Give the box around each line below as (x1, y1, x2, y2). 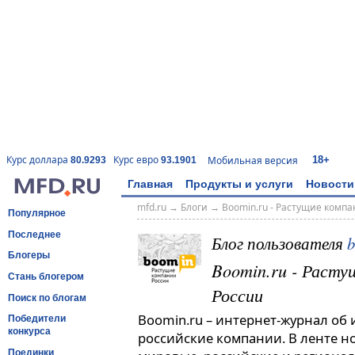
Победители (8, 313, 66, 325)
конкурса (8, 326, 51, 338)
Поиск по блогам (8, 292, 86, 303)
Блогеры (8, 250, 50, 261)
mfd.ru (136, 200, 166, 215)
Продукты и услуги (185, 177, 293, 190)
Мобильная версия (208, 153, 298, 167)
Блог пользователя (212, 232, 347, 255)
